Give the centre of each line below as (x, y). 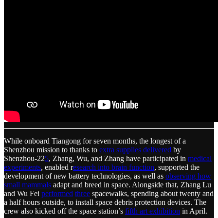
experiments (22, 167)
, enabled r (57, 167)
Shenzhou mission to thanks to (52, 149)
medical (200, 158)
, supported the (177, 167)
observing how (188, 176)
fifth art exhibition (153, 211)
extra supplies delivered (135, 149)
